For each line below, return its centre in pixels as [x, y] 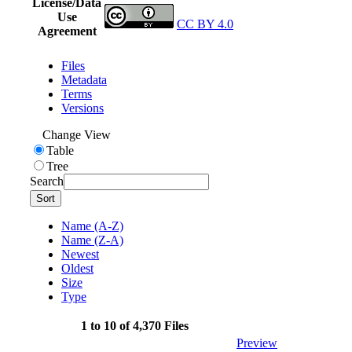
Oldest [77, 268]
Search [47, 181]
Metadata [84, 79]
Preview [257, 343]
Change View [77, 134]
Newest [80, 254]
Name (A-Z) [92, 225]
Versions [82, 108]
